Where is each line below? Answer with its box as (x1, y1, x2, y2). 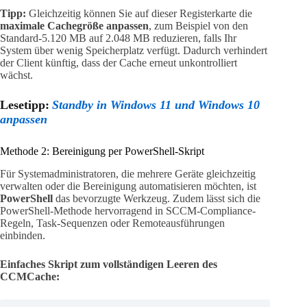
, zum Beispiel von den (149, 19, 248, 32)
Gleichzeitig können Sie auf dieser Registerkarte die (26, 7, 252, 19)
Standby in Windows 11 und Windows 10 (52, 97, 260, 112)
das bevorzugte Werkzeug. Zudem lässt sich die (53, 192, 260, 204)
